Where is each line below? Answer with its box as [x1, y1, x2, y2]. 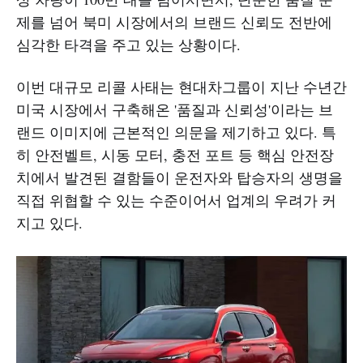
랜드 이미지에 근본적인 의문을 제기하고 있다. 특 [16, 122, 336, 143]
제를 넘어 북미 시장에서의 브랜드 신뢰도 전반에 [16, 12, 332, 32]
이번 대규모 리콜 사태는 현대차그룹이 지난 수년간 [16, 77, 347, 97]
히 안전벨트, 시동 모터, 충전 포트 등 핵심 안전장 [16, 145, 334, 165]
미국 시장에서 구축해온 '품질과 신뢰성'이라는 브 [16, 100, 333, 120]
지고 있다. [16, 213, 83, 233]
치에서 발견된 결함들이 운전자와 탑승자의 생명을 [16, 168, 343, 188]
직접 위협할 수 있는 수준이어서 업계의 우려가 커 [16, 190, 336, 211]
